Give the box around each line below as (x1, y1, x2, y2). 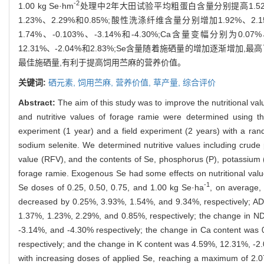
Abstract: (18, 97, 58, 107)
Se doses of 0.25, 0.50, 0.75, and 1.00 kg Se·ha (18, 182, 204, 192)
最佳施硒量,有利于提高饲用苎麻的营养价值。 (18, 57, 186, 67)
